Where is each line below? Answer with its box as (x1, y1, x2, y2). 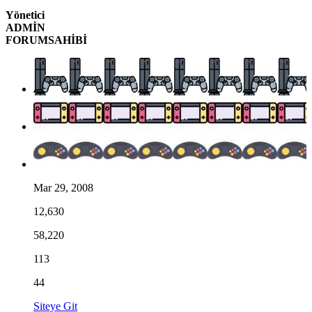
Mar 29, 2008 (33, 181, 93, 194)
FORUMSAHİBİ (6, 33, 87, 46)
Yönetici (6, 8, 45, 21)
